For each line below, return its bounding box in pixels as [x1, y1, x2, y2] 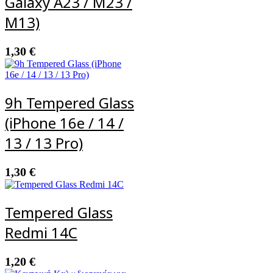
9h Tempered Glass [5, 93, 134, 113]
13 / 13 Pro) [5, 133, 83, 154]
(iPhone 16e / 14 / [5, 113, 124, 133]
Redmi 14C [5, 222, 77, 243]
